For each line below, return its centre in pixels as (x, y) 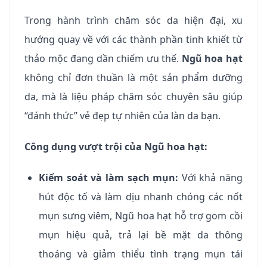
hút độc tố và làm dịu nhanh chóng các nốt (141, 197)
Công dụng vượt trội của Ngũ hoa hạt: (116, 147)
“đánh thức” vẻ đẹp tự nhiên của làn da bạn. (122, 116)
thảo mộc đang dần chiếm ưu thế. (103, 59)
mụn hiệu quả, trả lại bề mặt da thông (141, 235)
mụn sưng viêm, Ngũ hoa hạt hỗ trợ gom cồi (141, 216)
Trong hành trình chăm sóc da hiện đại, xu (133, 21)
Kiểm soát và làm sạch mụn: (109, 178)
